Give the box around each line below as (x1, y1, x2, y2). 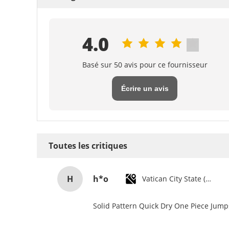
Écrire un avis (121, 84, 169, 93)
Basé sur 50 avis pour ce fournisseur (82, 60, 208, 70)
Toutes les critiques (49, 140, 127, 151)
